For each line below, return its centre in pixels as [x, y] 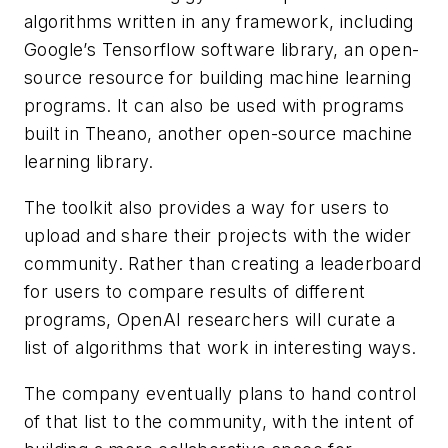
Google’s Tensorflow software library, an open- [222, 50]
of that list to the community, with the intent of [219, 421]
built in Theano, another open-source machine [218, 134]
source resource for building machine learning [217, 78]
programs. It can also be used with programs [214, 106]
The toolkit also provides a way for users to [207, 207]
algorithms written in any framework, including [219, 22]
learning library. [89, 162]
